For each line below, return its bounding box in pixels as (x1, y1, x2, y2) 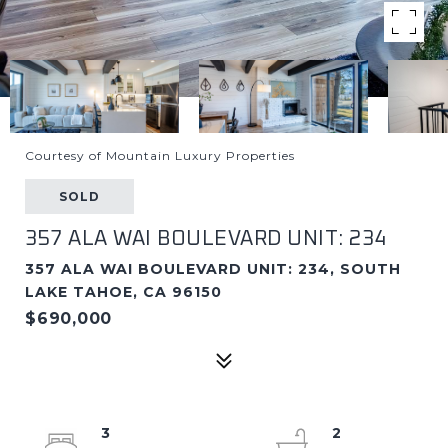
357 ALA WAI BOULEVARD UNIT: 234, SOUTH (25, 260, 401, 278)
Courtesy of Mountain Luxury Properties (25, 148, 295, 163)
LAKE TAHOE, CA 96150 (25, 283, 222, 301)
